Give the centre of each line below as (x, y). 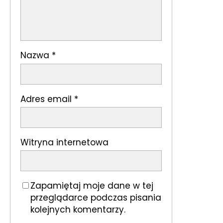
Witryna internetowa (64, 142)
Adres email (47, 99)
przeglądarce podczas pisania (96, 198)
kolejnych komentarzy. (78, 210)
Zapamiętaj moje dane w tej (92, 186)
